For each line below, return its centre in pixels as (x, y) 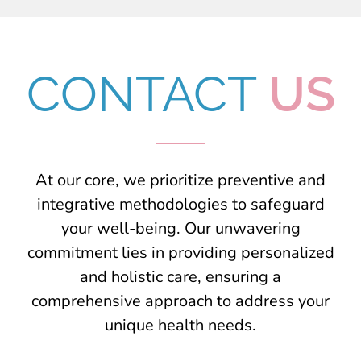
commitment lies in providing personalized (180, 252)
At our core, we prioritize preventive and (180, 180)
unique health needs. (180, 325)
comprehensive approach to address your (180, 301)
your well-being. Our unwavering (180, 228)
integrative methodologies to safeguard (180, 204)
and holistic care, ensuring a (180, 276)
